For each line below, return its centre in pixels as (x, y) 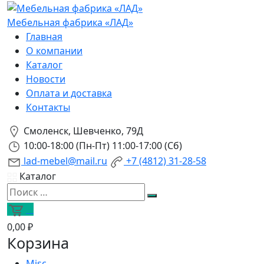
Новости (46, 79)
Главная (44, 36)
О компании (54, 50)
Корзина (38, 242)
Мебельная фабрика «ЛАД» (70, 22)
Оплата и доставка (69, 93)
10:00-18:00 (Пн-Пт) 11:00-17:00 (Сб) (102, 146)
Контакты (48, 107)
